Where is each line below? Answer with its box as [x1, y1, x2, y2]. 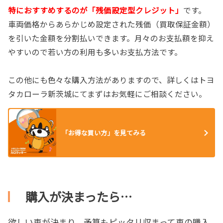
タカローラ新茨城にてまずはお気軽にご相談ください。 [8, 88, 207, 99]
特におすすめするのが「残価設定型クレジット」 [8, 4, 183, 15]
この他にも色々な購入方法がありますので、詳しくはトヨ [8, 74, 215, 85]
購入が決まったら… [25, 188, 132, 206]
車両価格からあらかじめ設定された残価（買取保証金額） [8, 18, 215, 29]
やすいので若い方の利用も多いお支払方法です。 [8, 46, 182, 57]
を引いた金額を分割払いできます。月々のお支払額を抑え [8, 32, 214, 43]
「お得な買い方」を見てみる [61, 127, 146, 137]
